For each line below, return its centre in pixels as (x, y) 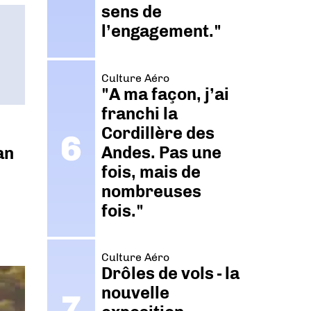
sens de (132, 12)
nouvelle (136, 293)
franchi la (140, 113)
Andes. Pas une (162, 152)
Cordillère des (158, 133)
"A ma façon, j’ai (166, 94)
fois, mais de (151, 171)
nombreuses (152, 191)
